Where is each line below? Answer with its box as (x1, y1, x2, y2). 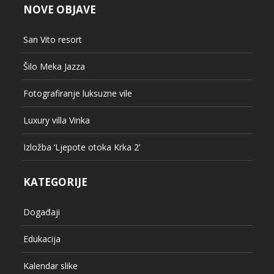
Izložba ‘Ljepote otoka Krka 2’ (23, 141, 140, 154)
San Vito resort (23, 34, 82, 46)
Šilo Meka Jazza (23, 61, 85, 73)
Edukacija (23, 233, 61, 245)
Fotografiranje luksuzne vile (23, 87, 132, 100)
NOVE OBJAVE (23, 2, 96, 17)
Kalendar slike (23, 260, 78, 272)
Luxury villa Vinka (23, 114, 90, 127)
